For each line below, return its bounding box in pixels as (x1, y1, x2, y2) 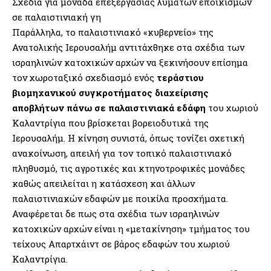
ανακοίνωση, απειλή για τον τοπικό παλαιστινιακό (12, 146, 232, 159)
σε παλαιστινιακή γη (12, 10, 101, 23)
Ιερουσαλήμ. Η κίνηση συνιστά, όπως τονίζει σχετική (12, 131, 244, 144)
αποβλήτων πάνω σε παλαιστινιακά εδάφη (12, 101, 206, 114)
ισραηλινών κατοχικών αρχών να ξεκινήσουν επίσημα (12, 56, 248, 68)
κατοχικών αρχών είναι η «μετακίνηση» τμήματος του (12, 222, 250, 235)
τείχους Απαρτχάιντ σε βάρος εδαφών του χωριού (12, 237, 230, 250)
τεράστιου (157, 71, 204, 83)
